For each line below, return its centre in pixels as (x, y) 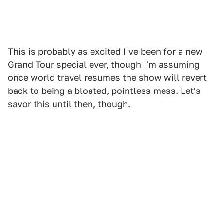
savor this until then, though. (69, 104)
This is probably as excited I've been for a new (105, 52)
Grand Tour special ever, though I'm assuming (104, 65)
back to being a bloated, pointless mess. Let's (104, 91)
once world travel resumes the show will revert (107, 78)
